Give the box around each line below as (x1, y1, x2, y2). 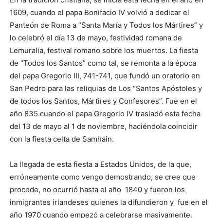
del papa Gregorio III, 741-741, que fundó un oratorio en (10, 71, 200, 80)
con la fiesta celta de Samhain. (10, 134, 114, 144)
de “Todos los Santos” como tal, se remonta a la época (10, 58, 196, 68)
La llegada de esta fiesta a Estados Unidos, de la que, (10, 159, 191, 169)
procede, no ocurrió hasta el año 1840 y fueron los (10, 184, 185, 194)
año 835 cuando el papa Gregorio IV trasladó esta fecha (10, 109, 200, 118)
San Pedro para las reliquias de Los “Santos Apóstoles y (10, 83, 202, 93)
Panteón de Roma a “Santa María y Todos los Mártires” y (10, 20, 203, 30)
